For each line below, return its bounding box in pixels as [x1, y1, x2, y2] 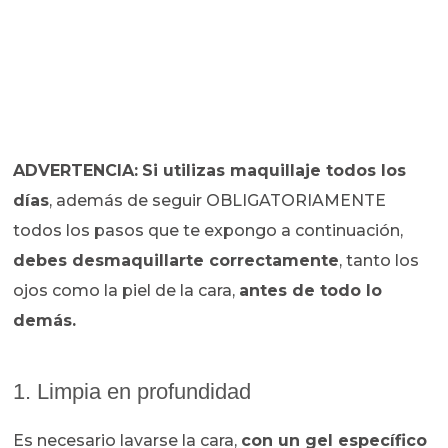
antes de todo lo [239, 281, 383, 301]
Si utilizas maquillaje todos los [142, 161, 407, 181]
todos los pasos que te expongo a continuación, [13, 221, 404, 241]
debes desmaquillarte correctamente [13, 251, 340, 271]
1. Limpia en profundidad [13, 379, 252, 405]
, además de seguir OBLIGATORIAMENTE [49, 191, 387, 211]
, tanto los [339, 251, 420, 271]
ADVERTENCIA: [13, 161, 139, 181]
